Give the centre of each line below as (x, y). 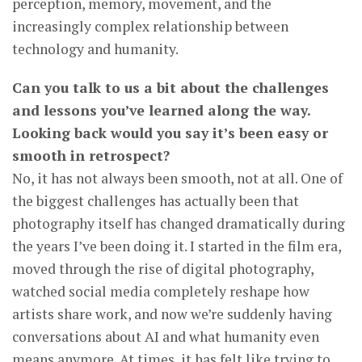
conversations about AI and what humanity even (166, 337)
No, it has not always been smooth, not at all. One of (177, 178)
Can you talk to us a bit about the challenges (170, 88)
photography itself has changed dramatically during (179, 223)
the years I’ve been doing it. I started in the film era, (177, 246)
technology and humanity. (95, 49)
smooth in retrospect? (91, 156)
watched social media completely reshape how (161, 291)
